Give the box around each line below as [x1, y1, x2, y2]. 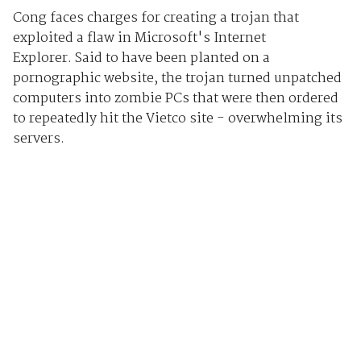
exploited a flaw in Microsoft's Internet [12, 27, 266, 50]
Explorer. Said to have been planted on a [12, 48, 270, 70]
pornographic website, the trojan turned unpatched [12, 68, 342, 90]
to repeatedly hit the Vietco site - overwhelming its [12, 108, 342, 131]
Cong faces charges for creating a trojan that [12, 7, 299, 30]
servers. [12, 128, 64, 151]
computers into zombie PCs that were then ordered [12, 88, 338, 110]
